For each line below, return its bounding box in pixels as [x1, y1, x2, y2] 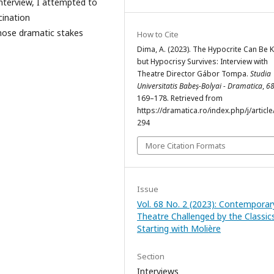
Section [137, 251, 165, 262]
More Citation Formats [146, 140, 226, 152]
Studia [250, 68, 271, 80]
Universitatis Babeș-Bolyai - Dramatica [137, 81, 262, 92]
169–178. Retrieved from [137, 93, 223, 104]
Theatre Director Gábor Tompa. [137, 68, 250, 80]
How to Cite [137, 29, 179, 40]
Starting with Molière [137, 223, 221, 235]
